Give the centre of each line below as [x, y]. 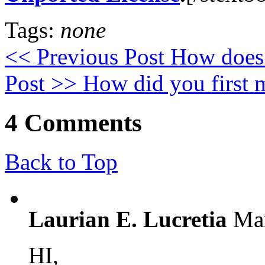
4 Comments [73, 122]
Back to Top [61, 162]
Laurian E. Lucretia [128, 219]
